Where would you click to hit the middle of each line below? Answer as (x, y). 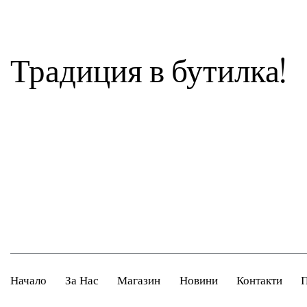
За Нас (82, 280)
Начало (28, 280)
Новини (198, 280)
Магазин (139, 280)
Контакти (259, 280)
